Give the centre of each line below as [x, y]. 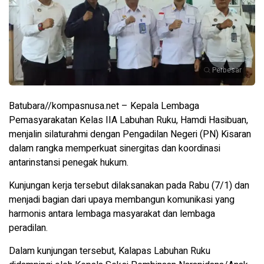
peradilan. [28, 228]
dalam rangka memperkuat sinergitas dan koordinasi [115, 149]
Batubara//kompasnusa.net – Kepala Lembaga [104, 106]
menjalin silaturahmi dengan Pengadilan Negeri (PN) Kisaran [130, 135]
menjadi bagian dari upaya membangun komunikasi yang [122, 200]
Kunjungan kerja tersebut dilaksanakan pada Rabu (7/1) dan [129, 186]
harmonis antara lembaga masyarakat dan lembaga [112, 214]
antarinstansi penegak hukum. [69, 163]
